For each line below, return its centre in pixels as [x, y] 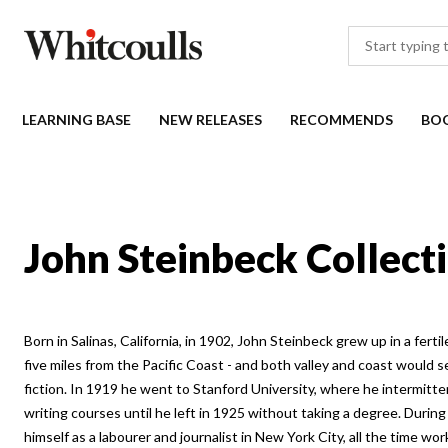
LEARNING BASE [76, 119]
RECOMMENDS [341, 119]
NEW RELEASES [210, 119]
